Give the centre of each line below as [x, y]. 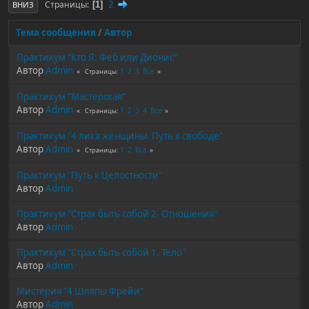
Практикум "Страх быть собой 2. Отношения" [117, 214]
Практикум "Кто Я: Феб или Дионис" [97, 57]
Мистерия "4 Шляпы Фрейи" [80, 291]
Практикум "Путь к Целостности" [89, 175]
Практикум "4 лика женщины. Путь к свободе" [120, 136]
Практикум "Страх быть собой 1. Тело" [101, 252]
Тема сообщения [56, 32]
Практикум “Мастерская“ [71, 97]
